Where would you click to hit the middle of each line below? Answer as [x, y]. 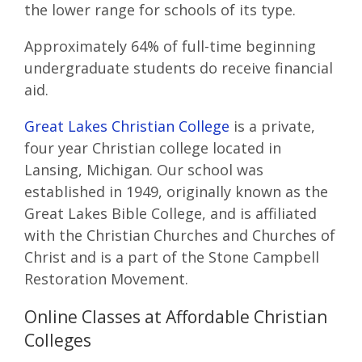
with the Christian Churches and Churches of [180, 236]
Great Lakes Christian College [127, 126]
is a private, [272, 126]
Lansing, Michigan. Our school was [144, 170]
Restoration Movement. [106, 279]
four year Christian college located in [153, 148]
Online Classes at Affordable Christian [176, 317]
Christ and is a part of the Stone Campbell [172, 257]
